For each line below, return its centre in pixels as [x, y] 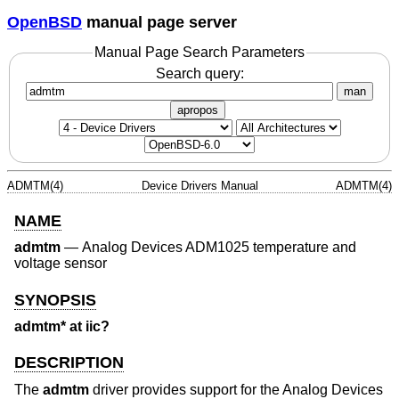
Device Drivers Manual [199, 185]
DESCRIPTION [69, 363]
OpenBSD [45, 22]
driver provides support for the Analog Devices [236, 389]
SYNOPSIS [55, 300]
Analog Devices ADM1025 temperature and [219, 248]
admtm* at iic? [62, 327]
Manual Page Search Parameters [199, 53]
